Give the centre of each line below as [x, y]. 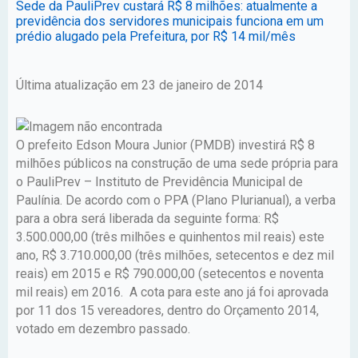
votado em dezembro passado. [103, 328]
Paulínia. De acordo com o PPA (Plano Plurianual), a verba [176, 200]
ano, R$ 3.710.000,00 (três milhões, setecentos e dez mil [175, 255]
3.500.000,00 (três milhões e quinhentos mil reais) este [170, 237]
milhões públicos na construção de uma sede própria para [177, 163]
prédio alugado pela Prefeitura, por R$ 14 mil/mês [156, 36]
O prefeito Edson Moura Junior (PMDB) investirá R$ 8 [165, 145]
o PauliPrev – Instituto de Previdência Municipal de [159, 181]
